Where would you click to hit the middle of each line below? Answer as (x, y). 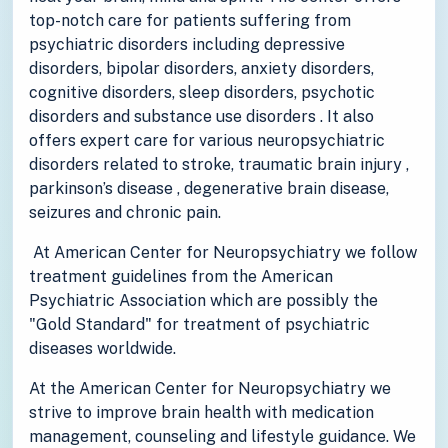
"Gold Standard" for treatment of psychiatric (199, 325)
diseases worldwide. (102, 349)
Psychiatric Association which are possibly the (203, 301)
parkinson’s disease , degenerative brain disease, (209, 189)
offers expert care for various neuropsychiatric (207, 141)
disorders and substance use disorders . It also (201, 117)
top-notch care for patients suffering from (190, 21)
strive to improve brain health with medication (201, 413)
